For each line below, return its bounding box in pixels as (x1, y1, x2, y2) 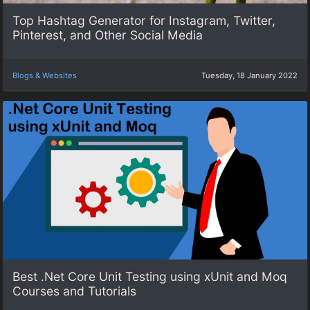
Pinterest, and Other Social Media (12, 28, 203, 43)
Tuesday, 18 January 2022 (201, 70, 298, 80)
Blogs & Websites (12, 70, 77, 80)
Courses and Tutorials (12, 283, 136, 298)
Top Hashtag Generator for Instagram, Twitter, (12, 13, 275, 28)
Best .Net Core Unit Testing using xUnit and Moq (12, 268, 287, 284)
